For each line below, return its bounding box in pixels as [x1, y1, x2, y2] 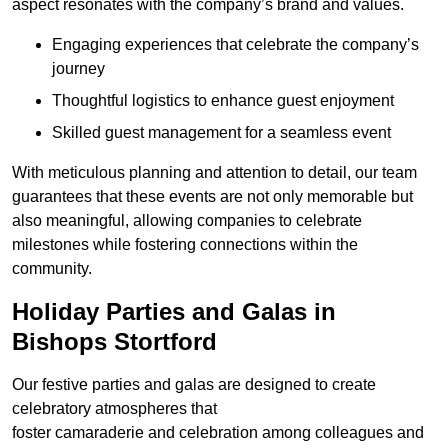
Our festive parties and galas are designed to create [12, 376, 376, 394]
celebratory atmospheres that [12, 400, 217, 418]
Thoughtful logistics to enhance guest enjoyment [52, 92, 394, 110]
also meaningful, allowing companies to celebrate [12, 212, 362, 230]
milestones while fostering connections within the [12, 236, 358, 254]
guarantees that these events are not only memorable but [12, 188, 413, 206]
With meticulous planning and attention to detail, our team [12, 164, 417, 182]
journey [52, 60, 105, 78]
